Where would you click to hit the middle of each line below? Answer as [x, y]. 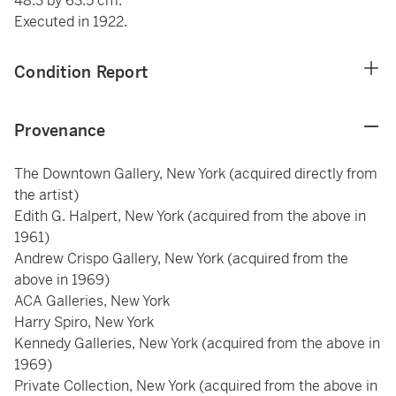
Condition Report [81, 72]
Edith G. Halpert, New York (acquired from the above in [190, 216]
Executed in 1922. [71, 22]
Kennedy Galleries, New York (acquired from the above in [197, 343]
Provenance [60, 130]
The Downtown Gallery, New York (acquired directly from [196, 174]
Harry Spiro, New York [84, 322]
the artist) [46, 195]
